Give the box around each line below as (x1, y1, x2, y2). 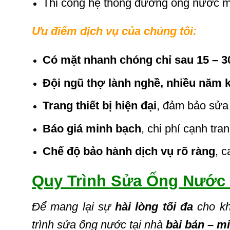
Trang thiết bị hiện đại (42, 99, 157, 112)
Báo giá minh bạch (42, 122, 141, 135)
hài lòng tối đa (115, 200, 193, 214)
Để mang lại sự (32, 200, 116, 214)
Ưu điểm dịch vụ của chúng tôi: (32, 25, 197, 38)
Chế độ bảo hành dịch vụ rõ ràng (42, 145, 215, 158)
